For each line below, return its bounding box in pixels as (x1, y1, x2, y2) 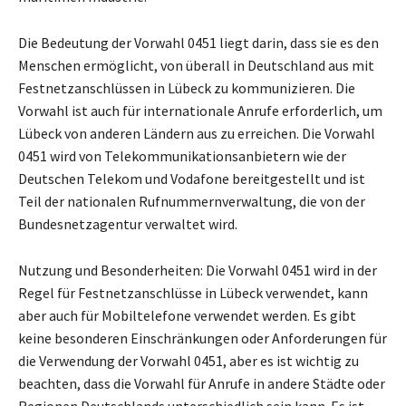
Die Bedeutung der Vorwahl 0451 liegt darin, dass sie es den (18, 33, 379, 52)
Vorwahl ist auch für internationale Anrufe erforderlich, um (18, 101, 382, 120)
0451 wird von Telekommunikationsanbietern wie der (18, 146, 346, 165)
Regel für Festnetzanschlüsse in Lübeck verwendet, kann (18, 283, 368, 302)
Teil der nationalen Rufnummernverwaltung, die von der (18, 191, 365, 210)
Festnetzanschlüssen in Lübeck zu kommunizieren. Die (18, 78, 355, 97)
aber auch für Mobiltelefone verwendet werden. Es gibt (18, 305, 356, 324)
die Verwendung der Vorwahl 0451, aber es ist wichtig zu (18, 351, 359, 370)
